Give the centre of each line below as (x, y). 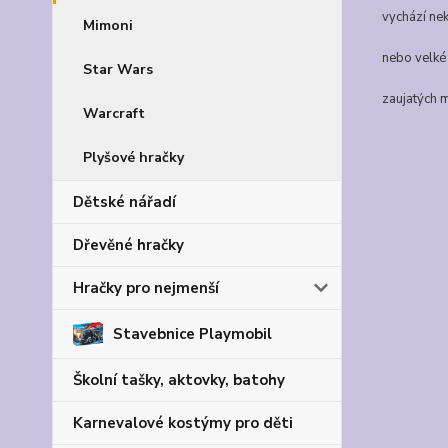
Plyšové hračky (133, 157)
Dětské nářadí (124, 202)
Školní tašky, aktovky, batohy (179, 380)
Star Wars (118, 69)
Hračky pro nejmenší (146, 288)
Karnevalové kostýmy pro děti (183, 423)
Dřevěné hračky (128, 245)
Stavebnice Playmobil (192, 334)
